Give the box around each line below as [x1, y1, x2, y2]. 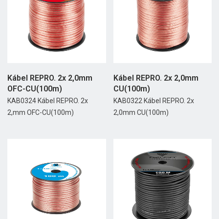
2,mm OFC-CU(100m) [7, 108, 74, 116]
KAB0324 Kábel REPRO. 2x [7, 96, 88, 105]
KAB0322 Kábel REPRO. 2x [113, 96, 194, 105]
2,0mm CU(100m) [113, 108, 169, 116]
